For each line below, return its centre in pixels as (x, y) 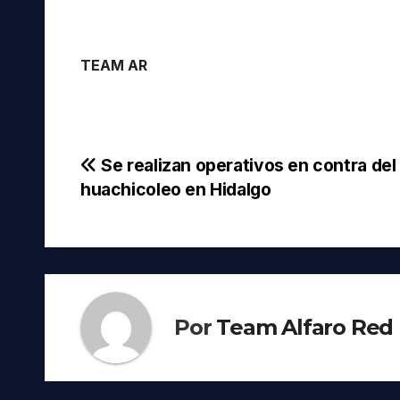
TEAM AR (114, 65)
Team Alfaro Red (305, 327)
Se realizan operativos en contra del (246, 165)
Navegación (160, 171)
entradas (139, 245)
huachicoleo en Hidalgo (176, 189)
